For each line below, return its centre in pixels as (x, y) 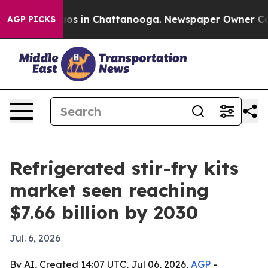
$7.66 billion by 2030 (104, 212)
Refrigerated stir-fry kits (124, 168)
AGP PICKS (31, 19)
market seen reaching (109, 190)
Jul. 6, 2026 (35, 238)
